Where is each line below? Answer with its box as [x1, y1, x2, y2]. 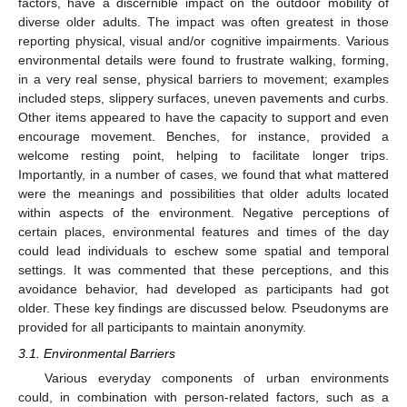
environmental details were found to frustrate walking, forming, [18, 53, 389, 68]
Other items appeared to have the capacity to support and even [18, 110, 389, 125]
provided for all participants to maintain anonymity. [18, 320, 306, 335]
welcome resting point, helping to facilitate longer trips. [18, 148, 389, 164]
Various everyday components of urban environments [44, 370, 389, 385]
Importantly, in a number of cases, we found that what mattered [18, 167, 389, 183]
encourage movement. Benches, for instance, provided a [18, 129, 389, 144]
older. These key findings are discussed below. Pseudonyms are [18, 301, 389, 316]
